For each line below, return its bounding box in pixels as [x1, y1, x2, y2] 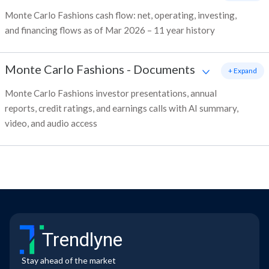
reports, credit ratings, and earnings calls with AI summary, [5, 103, 238, 114]
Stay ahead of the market [22, 255, 116, 266]
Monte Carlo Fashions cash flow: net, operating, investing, [5, 10, 237, 21]
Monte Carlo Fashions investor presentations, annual [5, 88, 217, 99]
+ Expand [228, 66, 257, 76]
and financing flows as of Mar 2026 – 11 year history [5, 25, 215, 36]
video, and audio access [5, 118, 97, 129]
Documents [133, 62, 195, 77]
